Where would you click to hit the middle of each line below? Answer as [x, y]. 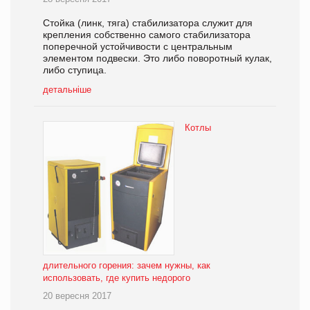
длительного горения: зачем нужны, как [127, 266]
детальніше [67, 90]
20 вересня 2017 [77, 296]
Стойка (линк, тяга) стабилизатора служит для [148, 23]
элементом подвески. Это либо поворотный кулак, [157, 58]
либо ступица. [75, 70]
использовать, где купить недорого [117, 278]
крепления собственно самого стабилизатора [147, 35]
